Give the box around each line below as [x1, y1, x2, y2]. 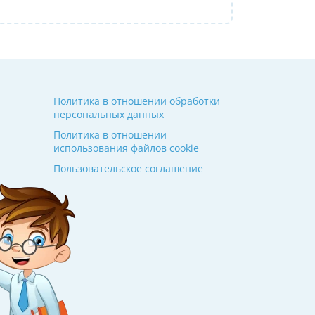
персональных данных [53, 108, 164, 122]
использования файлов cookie [53, 141, 199, 155]
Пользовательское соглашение [53, 162, 203, 176]
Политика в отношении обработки [53, 94, 220, 108]
